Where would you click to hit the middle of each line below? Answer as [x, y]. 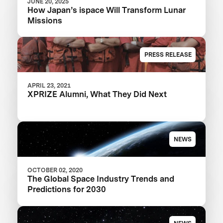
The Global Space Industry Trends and [101, 179]
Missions [45, 20]
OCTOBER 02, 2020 [55, 170]
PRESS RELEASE [168, 54]
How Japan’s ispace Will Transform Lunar [107, 10]
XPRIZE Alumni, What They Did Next [97, 94]
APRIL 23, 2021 [49, 86]
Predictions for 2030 [67, 189]
